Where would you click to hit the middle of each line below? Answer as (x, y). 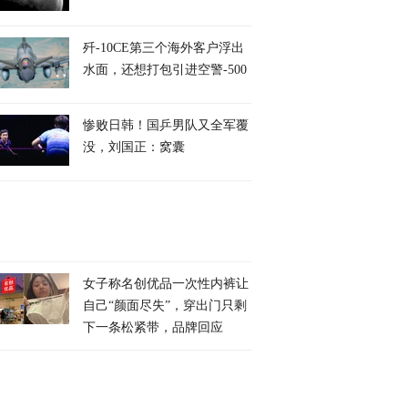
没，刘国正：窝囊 (134, 147)
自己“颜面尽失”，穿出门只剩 (165, 306)
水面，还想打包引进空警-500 (165, 70)
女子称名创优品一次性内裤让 (166, 284)
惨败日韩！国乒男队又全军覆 (166, 125)
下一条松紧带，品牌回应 (153, 327)
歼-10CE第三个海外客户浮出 (163, 48)
